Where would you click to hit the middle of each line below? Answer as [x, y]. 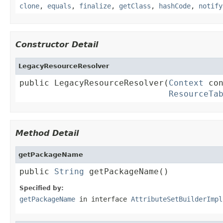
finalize [95, 6]
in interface [103, 199]
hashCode [175, 6]
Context [186, 83]
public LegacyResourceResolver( [94, 83]
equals [59, 6]
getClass [135, 6]
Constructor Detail [57, 44]
